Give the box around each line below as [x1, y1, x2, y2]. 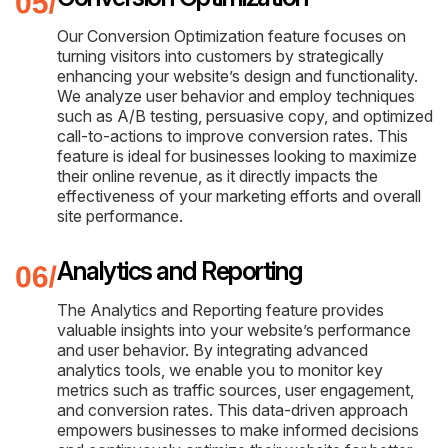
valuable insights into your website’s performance [57, 319, 411, 340]
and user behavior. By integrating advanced [57, 339, 368, 360]
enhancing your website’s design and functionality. [57, 65, 418, 86]
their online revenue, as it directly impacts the [57, 165, 378, 186]
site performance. [57, 205, 183, 226]
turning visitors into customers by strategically [57, 45, 384, 66]
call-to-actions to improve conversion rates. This [57, 125, 408, 146]
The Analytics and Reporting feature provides [57, 299, 384, 320]
